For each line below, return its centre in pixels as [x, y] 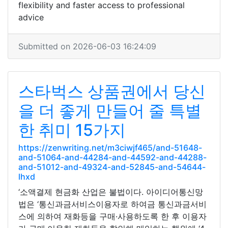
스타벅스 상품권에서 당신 [112, 91]
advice [31, 17]
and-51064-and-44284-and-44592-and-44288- [112, 157]
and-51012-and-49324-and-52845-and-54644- [112, 167]
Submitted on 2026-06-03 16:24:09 [87, 46]
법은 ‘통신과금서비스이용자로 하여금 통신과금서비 [112, 204]
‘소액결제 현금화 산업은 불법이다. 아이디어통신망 [111, 192]
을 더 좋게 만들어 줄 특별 [110, 111]
